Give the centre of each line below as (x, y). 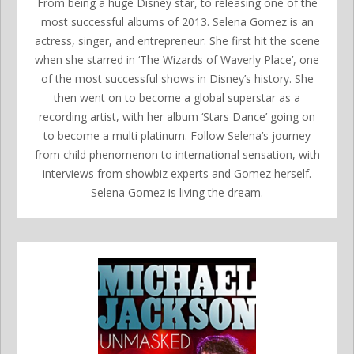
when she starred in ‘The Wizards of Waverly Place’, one (177, 59)
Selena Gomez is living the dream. (177, 192)
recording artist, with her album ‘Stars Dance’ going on (177, 116)
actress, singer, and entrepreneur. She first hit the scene (177, 40)
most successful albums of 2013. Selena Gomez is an (177, 21)
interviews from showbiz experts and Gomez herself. (177, 173)
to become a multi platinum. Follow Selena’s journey (177, 135)
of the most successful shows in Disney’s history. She (177, 78)
